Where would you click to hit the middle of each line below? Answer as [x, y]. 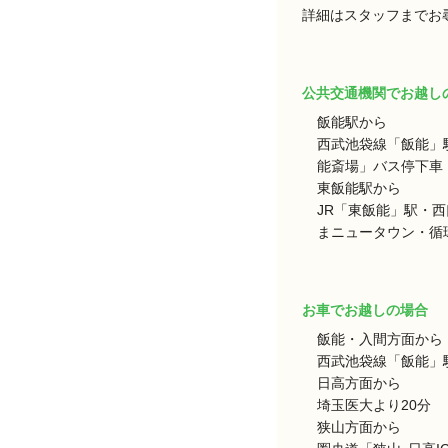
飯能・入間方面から [380, 339]
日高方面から [359, 383]
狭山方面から [359, 427]
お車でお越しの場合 [365, 310]
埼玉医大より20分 [374, 405]
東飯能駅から [359, 188]
